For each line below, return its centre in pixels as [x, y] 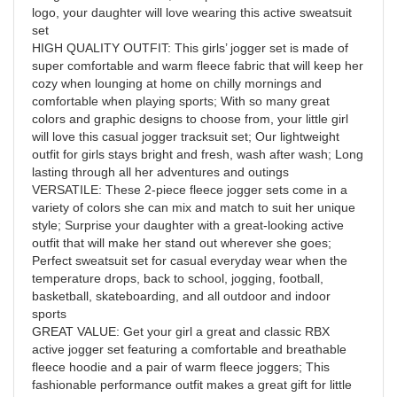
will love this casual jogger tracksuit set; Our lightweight [186, 136]
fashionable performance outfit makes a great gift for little [192, 384]
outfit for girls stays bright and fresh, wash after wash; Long [198, 154]
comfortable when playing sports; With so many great [181, 101]
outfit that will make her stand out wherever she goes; [182, 242]
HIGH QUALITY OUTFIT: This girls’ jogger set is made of [190, 47]
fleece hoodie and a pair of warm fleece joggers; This [181, 366]
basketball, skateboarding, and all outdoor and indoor [181, 296]
